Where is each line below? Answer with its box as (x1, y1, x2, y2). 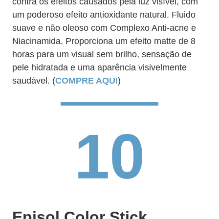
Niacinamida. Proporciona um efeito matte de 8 (12, 36, 196, 46)
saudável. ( (12, 76, 55, 86)
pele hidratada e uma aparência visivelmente (12, 63, 187, 72)
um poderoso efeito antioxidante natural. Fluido (12, 10, 196, 20)
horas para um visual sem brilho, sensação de (12, 49, 192, 59)
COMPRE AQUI (55, 76, 118, 86)
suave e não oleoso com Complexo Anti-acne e (12, 23, 196, 33)
